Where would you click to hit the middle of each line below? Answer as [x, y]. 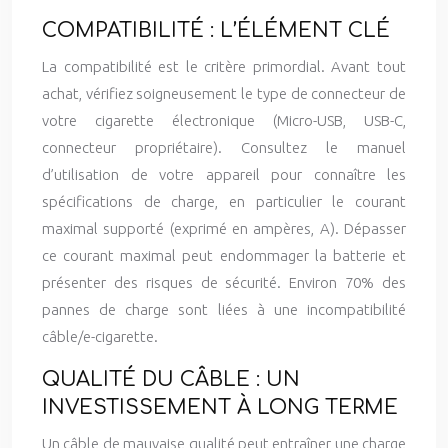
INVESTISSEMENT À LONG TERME [220, 407]
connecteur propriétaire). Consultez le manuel [224, 147]
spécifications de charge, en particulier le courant [224, 201]
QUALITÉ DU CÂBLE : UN [171, 379]
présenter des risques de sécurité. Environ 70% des [224, 282]
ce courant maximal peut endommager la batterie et [224, 255]
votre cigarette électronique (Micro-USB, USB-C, [224, 120]
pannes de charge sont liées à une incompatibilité [224, 309]
